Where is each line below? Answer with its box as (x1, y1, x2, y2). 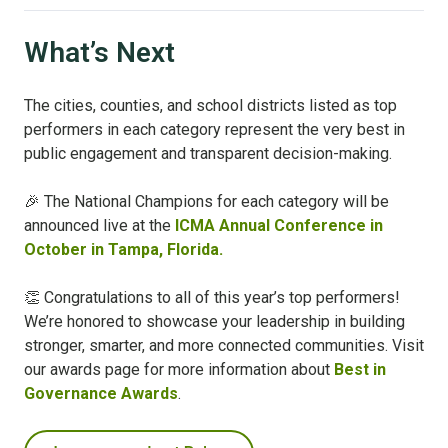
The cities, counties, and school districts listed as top (24, 96, 397, 116)
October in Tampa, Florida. (24, 240, 223, 260)
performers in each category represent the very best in (24, 120, 405, 140)
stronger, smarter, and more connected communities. (24, 336, 392, 356)
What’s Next (24, 36, 175, 70)
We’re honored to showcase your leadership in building (24, 312, 405, 332)
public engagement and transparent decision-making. (24, 144, 392, 164)
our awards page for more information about (24, 360, 334, 380)
